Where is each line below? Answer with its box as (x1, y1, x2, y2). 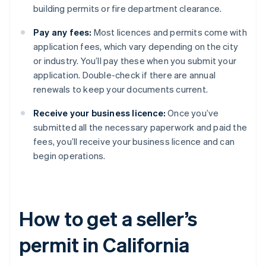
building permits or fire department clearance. (33, 2, 222, 15)
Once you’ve (166, 107, 219, 119)
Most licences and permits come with (91, 26, 247, 39)
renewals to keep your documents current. (33, 83, 208, 96)
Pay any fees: (33, 26, 92, 39)
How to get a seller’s (19, 205, 197, 232)
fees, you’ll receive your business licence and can (33, 135, 235, 148)
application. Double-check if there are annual (33, 69, 216, 81)
